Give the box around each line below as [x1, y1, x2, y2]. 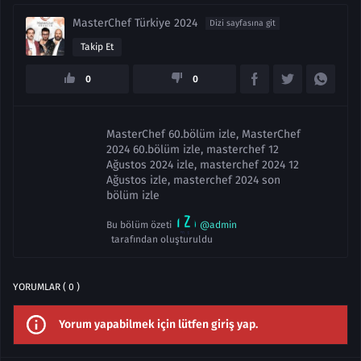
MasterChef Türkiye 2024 [73, 16, 197, 30]
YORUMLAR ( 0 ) [13, 281, 80, 293]
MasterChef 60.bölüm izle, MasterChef [106, 127, 301, 141]
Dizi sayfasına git [210, 18, 276, 28]
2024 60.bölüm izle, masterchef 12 [106, 143, 279, 156]
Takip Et [81, 41, 114, 52]
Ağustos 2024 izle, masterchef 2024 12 [106, 158, 299, 172]
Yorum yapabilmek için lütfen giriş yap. [59, 317, 258, 331]
